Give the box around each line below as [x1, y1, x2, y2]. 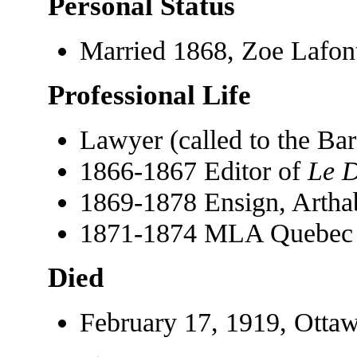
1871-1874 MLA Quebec [79, 217, 353, 248]
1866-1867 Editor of [79, 155, 308, 186]
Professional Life [47, 79, 251, 111]
